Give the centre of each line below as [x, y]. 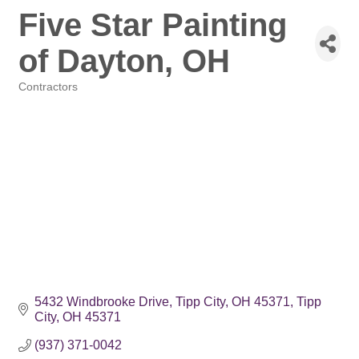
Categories [44, 98]
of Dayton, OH [124, 61]
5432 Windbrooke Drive [102, 302]
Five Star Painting [153, 25]
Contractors [48, 87]
